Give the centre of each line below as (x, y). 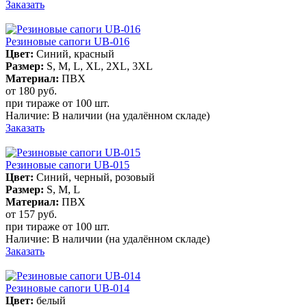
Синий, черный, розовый (96, 177)
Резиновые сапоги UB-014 (67, 288)
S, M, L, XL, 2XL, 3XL (100, 66)
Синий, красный (75, 53)
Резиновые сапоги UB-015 (67, 164)
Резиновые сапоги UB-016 (67, 41)
